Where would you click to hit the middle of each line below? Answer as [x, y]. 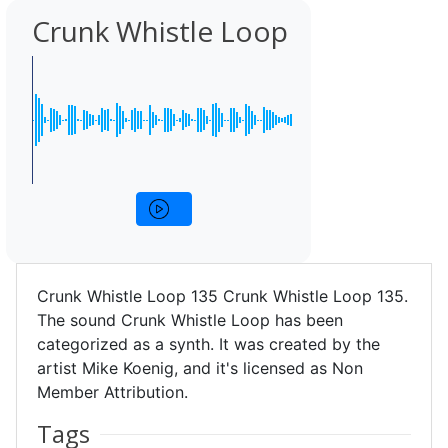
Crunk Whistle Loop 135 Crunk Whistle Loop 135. [222, 296]
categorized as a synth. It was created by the [208, 344]
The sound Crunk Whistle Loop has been [190, 320]
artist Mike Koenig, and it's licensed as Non [200, 368]
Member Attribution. [112, 392]
